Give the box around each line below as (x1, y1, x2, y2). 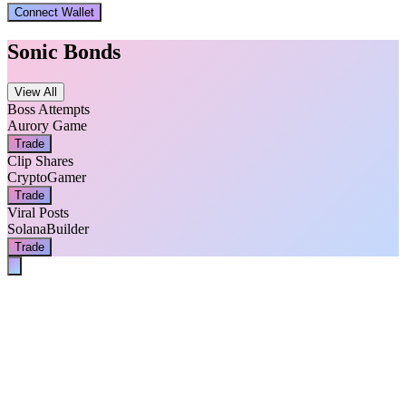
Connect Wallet (14, 5, 94, 20)
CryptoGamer (7, 169, 86, 185)
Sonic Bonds (7, 40, 121, 64)
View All (14, 84, 57, 99)
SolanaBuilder (7, 220, 89, 237)
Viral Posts (7, 204, 69, 220)
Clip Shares (7, 152, 73, 169)
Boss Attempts (7, 101, 90, 117)
